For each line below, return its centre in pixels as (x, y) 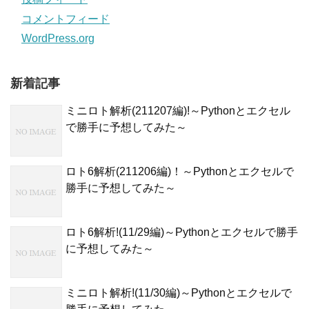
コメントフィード (66, 19)
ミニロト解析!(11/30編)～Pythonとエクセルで (179, 292)
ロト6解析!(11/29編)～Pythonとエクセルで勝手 (182, 232)
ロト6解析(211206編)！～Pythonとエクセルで (180, 171)
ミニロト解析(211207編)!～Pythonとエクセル (178, 110)
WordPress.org (58, 38)
